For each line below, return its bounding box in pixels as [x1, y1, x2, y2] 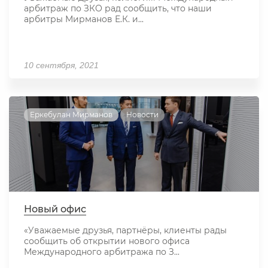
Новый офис [24, 203, 86, 215]
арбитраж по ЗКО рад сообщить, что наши [24, 3, 212, 14]
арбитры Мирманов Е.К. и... [24, 14, 144, 25]
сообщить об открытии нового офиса [24, 236, 190, 247]
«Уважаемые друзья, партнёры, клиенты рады [24, 225, 227, 236]
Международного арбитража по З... [24, 246, 179, 258]
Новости [126, 110, 159, 120]
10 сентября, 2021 [24, 60, 99, 71]
